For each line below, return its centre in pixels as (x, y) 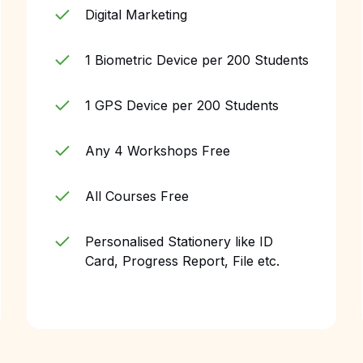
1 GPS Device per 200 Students (182, 105)
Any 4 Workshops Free (158, 151)
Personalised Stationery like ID (179, 241)
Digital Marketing (137, 15)
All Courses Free (137, 196)
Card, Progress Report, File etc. (183, 261)
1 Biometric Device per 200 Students (197, 60)
